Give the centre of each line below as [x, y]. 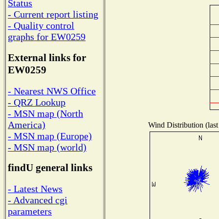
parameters [30, 211]
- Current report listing [53, 14]
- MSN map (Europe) [50, 136]
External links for [47, 58]
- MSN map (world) [47, 147]
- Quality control [41, 26]
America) [27, 124]
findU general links [50, 168]
